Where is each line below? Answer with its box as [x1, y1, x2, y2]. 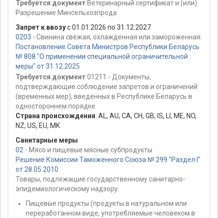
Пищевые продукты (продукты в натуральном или [26, 200, 187, 208]
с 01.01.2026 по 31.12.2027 [66, 23, 151, 31]
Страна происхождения [16, 112, 95, 120]
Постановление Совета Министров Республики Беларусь [16, 42, 200, 51]
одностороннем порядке [16, 102, 95, 110]
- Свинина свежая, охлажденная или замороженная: [31, 33, 202, 41]
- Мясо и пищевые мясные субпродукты [23, 146, 152, 154]
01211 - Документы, [86, 73, 151, 81]
